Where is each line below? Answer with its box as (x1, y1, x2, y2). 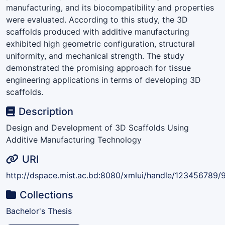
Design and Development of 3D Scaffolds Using (6, 122, 189, 133)
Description (19, 105, 74, 118)
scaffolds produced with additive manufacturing (6, 26, 189, 37)
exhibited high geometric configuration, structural (6, 38, 195, 49)
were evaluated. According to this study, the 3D (6, 14, 188, 25)
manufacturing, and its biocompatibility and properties (6, 2, 214, 13)
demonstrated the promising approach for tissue (6, 62, 191, 73)
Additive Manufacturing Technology (6, 134, 142, 145)
